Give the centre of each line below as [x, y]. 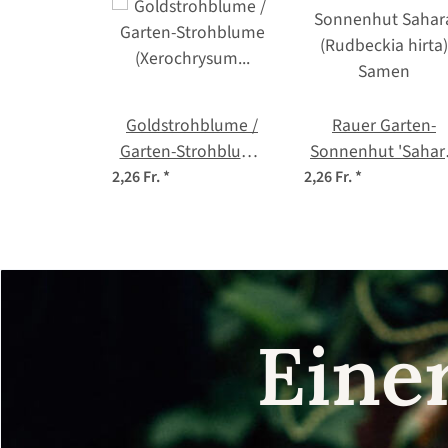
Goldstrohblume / [192, 125]
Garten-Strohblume [192, 151]
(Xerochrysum [192, 177]
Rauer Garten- [384, 125]
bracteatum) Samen [192, 203]
